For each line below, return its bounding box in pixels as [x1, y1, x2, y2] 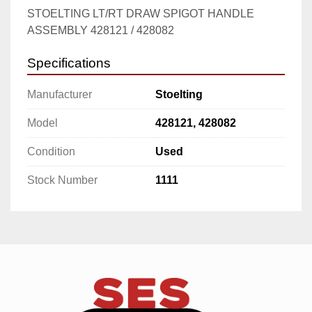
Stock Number [27, 173, 97, 186]
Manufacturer [27, 88, 92, 100]
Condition [27, 145, 75, 157]
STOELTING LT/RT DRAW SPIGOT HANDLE [27, 7, 254, 19]
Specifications [27, 55, 111, 70]
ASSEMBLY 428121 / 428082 [27, 24, 174, 36]
